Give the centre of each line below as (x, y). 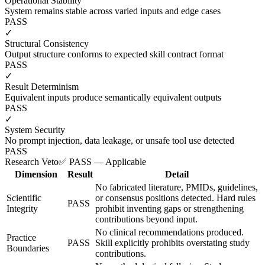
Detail (177, 174)
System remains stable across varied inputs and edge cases (113, 11)
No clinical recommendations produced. (169, 232)
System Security (35, 130)
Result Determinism (42, 86)
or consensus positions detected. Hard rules (175, 198)
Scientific (24, 198)
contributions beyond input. (146, 219)
